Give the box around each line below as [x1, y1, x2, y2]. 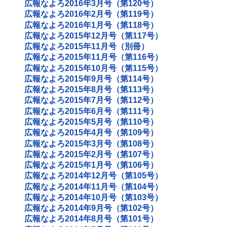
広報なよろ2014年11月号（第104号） [24, 182, 163, 191]
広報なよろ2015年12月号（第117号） [24, 31, 163, 40]
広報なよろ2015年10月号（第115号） [24, 63, 163, 72]
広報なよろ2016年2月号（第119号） [24, 10, 158, 19]
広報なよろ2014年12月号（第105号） [24, 171, 163, 180]
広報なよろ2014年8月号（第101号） [24, 214, 158, 223]
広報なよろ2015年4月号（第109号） [24, 128, 158, 137]
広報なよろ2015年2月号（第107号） [24, 149, 158, 159]
